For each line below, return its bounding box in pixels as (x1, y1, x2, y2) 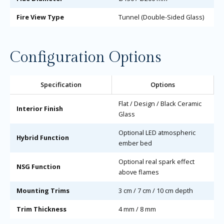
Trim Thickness (16, 204, 66, 213)
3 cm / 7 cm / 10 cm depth (118, 185, 193, 195)
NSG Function (16, 161, 60, 171)
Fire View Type (16, 12, 64, 21)
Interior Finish (16, 103, 63, 113)
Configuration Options (10, 48, 161, 66)
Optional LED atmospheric (118, 127, 195, 137)
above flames (118, 167, 159, 176)
